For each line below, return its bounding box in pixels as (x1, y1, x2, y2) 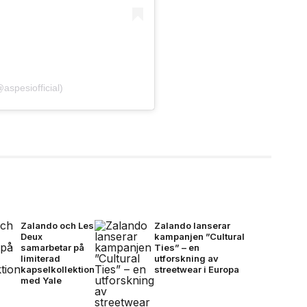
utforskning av (154, 252, 219, 264)
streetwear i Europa (154, 263, 240, 275)
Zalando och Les (21, 219, 95, 231)
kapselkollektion (21, 263, 95, 275)
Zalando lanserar (154, 219, 231, 231)
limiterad (21, 252, 61, 264)
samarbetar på (21, 241, 85, 253)
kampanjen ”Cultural (154, 230, 245, 242)
